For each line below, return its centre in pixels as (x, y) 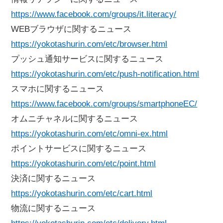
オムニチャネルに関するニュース (75, 119)
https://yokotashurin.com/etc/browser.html (89, 44)
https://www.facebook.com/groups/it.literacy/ (94, 14)
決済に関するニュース (54, 179)
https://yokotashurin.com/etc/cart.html (82, 194)
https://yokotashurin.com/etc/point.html (84, 164)
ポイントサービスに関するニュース (79, 149)
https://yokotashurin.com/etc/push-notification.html (105, 74)
